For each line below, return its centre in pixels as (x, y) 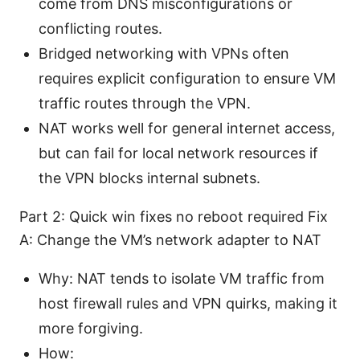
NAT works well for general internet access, (187, 129)
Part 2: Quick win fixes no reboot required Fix (174, 217)
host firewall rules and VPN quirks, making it (188, 304)
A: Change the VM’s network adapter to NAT (170, 240)
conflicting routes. (100, 29)
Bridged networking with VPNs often (164, 54)
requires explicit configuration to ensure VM (187, 79)
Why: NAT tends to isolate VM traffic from (182, 279)
